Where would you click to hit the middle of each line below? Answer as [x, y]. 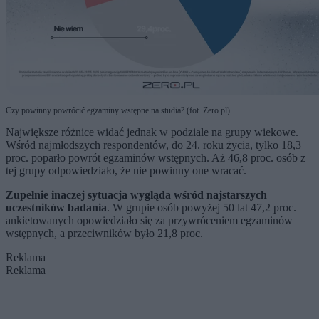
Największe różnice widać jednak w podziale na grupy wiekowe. [152, 132]
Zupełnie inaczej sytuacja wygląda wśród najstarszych [136, 195]
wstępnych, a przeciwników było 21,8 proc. [104, 234]
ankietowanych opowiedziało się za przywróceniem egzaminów [149, 221]
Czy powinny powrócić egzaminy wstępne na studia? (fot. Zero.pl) [118, 111]
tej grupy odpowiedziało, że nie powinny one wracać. [126, 171]
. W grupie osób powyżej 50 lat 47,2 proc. [202, 208]
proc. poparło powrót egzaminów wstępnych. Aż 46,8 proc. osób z [156, 158]
